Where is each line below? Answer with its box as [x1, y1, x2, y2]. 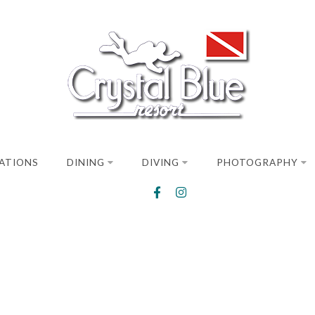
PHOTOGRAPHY [216, 157, 298, 168]
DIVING [141, 157, 179, 168]
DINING [66, 157, 105, 168]
